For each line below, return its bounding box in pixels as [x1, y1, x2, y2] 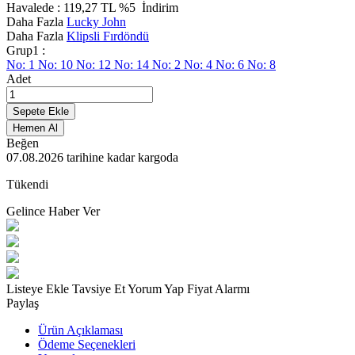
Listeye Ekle [6, 281, 72, 296]
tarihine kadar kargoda [63, 150, 178, 164]
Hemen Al [13, 121, 58, 134]
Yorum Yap [128, 281, 187, 296]
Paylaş [6, 296, 39, 310]
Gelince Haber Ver [6, 204, 100, 218]
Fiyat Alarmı [187, 281, 250, 296]
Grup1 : [6, 43, 45, 57]
